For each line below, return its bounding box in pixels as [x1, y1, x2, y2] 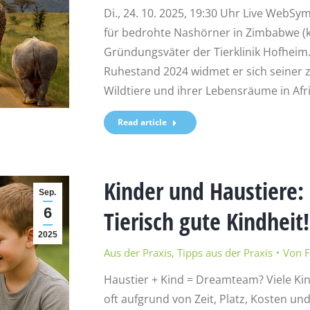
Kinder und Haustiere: [103, 174, 304, 207]
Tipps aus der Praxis [176, 245, 273, 259]
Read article [117, 116, 167, 128]
